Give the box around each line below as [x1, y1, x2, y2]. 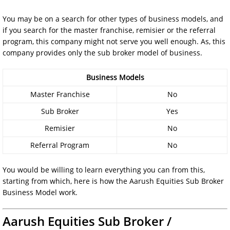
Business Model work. [3, 187, 78, 197]
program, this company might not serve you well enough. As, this [3, 36, 225, 46]
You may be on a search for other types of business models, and [3, 13, 223, 24]
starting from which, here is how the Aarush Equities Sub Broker [3, 176, 224, 186]
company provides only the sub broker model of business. [3, 47, 202, 57]
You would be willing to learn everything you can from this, [3, 164, 205, 175]
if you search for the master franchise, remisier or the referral [3, 25, 216, 35]
